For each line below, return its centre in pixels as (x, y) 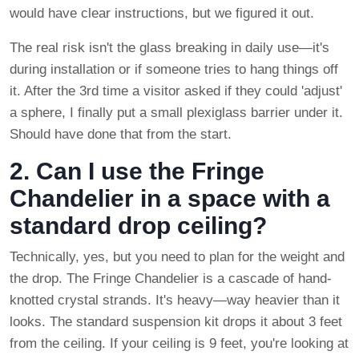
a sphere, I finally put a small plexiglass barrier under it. (176, 113)
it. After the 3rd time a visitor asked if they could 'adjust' (176, 91)
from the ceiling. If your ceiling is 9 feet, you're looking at (179, 344)
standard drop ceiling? (138, 226)
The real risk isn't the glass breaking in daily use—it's (169, 48)
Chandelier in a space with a (170, 199)
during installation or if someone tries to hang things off (174, 70)
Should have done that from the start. (121, 135)
